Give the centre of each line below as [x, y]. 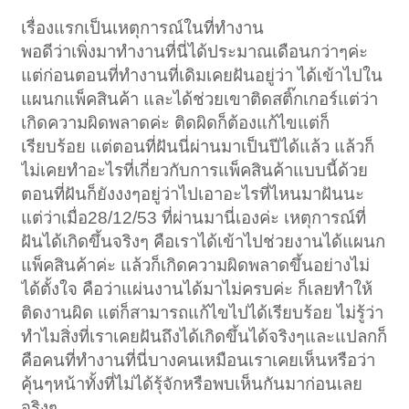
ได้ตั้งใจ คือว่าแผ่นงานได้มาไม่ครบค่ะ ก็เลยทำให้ [197, 289]
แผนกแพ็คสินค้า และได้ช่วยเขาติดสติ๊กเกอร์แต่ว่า [200, 100]
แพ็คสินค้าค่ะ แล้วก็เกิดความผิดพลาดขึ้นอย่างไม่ [196, 266]
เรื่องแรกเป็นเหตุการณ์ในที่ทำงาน [143, 28]
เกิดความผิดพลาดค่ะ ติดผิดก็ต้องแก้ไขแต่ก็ [176, 123]
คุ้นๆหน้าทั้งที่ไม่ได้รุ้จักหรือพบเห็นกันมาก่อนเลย [192, 384]
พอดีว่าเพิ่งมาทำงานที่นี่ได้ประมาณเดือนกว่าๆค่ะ [195, 52]
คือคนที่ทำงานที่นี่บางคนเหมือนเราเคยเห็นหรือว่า [199, 361]
